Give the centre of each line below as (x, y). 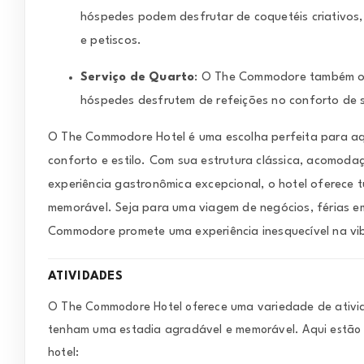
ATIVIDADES (85, 277)
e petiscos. (111, 41)
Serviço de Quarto (138, 78)
